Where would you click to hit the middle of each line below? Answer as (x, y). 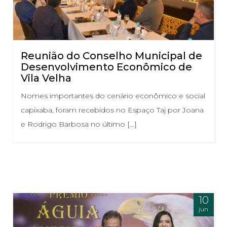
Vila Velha (46, 78)
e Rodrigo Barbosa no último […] (79, 124)
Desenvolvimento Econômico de (106, 67)
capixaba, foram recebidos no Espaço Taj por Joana (112, 110)
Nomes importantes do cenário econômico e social (113, 96)
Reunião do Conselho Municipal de (111, 56)
